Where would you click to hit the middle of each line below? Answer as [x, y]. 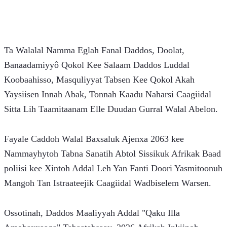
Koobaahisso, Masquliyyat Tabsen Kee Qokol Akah [99, 80]
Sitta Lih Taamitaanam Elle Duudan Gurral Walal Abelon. [111, 109]
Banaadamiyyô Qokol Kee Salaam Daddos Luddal [97, 65]
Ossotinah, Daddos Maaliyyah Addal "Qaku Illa [92, 213]
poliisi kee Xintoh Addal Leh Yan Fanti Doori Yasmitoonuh [113, 168]
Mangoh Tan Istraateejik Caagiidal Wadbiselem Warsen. [108, 183]
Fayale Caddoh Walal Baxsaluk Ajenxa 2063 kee [94, 139]
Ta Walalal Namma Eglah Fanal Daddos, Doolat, [94, 50]
